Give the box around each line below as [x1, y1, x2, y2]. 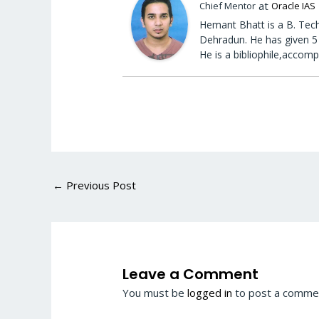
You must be [122, 285, 188, 300]
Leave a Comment [122, 263, 259, 284]
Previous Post [63, 177, 136, 192]
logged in [187, 285, 233, 300]
